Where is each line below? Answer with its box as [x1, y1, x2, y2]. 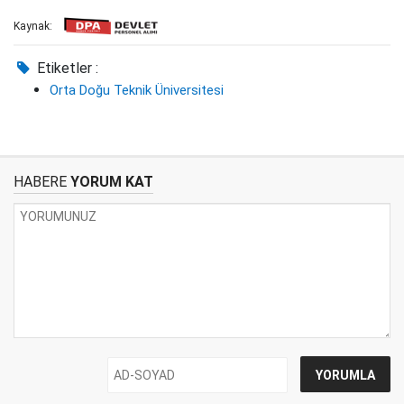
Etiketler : [33, 60, 99, 77]
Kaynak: [14, 20, 52, 33]
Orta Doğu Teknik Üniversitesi [50, 82, 224, 98]
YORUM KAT [67, 173, 153, 190]
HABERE [14, 173, 67, 190]
